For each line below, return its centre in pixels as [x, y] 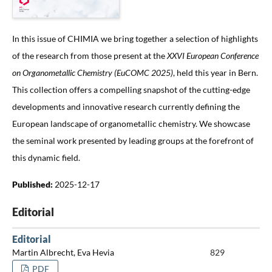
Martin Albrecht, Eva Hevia [63, 253]
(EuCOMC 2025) [143, 72]
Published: [33, 184]
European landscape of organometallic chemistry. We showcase [131, 123]
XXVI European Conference [212, 55]
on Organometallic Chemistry [63, 72]
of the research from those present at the [89, 55]
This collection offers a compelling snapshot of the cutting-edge [131, 89]
